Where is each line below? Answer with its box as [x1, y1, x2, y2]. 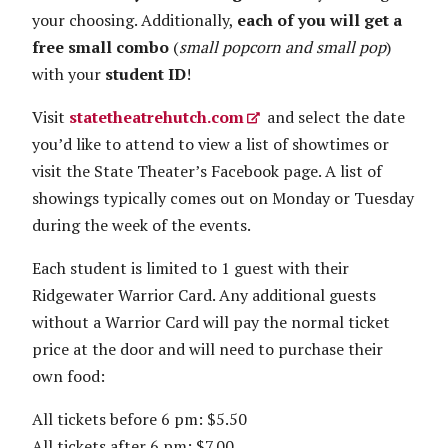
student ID [105, 62, 186, 85]
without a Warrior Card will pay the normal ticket [32, 310, 390, 333]
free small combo [32, 35, 169, 58]
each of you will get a [237, 8, 402, 31]
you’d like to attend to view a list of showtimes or [32, 132, 389, 155]
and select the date [263, 105, 405, 128]
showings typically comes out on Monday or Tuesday [32, 186, 414, 209]
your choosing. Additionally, [32, 8, 237, 31]
